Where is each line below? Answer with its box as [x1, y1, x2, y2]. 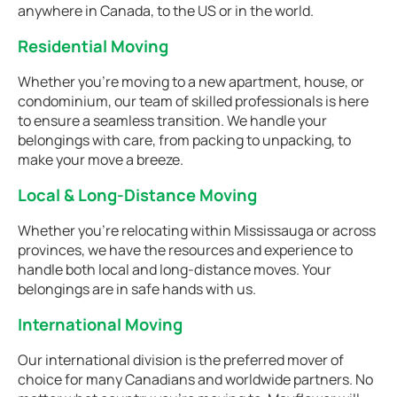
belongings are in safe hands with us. [18, 279, 256, 299]
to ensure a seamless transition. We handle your [18, 111, 327, 130]
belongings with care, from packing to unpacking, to [18, 130, 351, 150]
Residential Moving [18, 35, 168, 58]
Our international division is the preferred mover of [18, 350, 344, 370]
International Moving [18, 313, 183, 336]
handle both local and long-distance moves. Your [18, 260, 331, 279]
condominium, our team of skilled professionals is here [18, 91, 369, 111]
